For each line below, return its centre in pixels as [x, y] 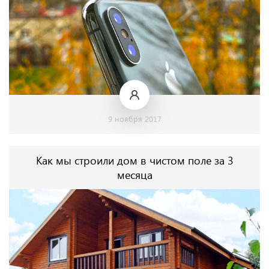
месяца [134, 174]
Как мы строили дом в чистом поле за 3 [134, 160]
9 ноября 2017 [134, 119]
